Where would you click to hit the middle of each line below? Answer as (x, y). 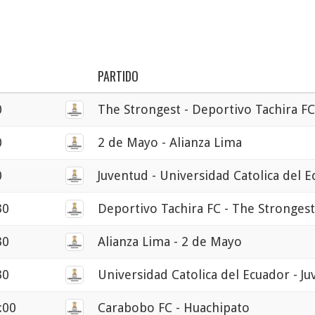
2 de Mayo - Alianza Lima (170, 143)
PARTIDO (118, 76)
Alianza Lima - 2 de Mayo (170, 242)
